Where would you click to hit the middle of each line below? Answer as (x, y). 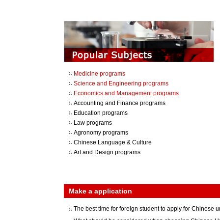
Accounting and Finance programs (120, 103)
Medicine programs (99, 74)
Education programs (101, 113)
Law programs (93, 123)
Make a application (100, 191)
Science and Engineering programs (121, 83)
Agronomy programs (101, 133)
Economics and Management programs (126, 93)
